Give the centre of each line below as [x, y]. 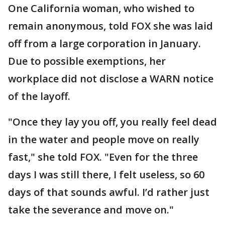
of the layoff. [40, 96]
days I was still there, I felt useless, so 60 [106, 174]
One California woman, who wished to [101, 8]
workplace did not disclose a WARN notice [111, 78]
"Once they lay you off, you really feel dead [113, 122]
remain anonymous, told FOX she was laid [110, 26]
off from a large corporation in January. [104, 43]
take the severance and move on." [92, 209]
